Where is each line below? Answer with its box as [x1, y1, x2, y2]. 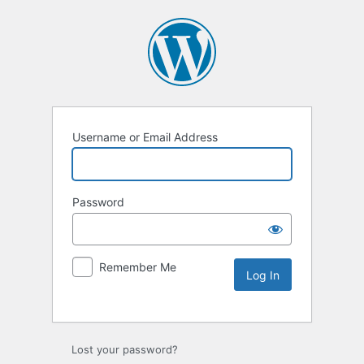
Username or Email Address [72, 130, 218, 145]
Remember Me [99, 260, 176, 275]
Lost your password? [71, 343, 178, 357]
